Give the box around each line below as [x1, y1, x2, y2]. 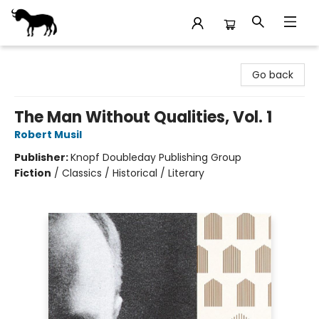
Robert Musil [14, 127, 82, 142]
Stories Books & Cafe [11, 52, 114, 66]
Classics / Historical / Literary [62, 166, 204, 180]
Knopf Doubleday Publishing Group [70, 150, 241, 164]
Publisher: [14, 150, 70, 164]
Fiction [14, 166, 51, 180]
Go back [252, 68, 293, 82]
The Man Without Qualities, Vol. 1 [14, 106, 272, 128]
